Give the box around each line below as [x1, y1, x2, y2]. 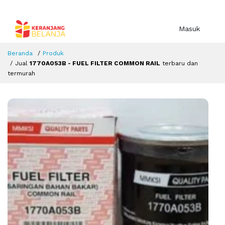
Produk [43, 50, 64, 57]
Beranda [8, 50, 33, 57]
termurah [8, 70, 35, 77]
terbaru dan [160, 60, 198, 67]
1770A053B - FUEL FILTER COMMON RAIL [30, 60, 160, 67]
